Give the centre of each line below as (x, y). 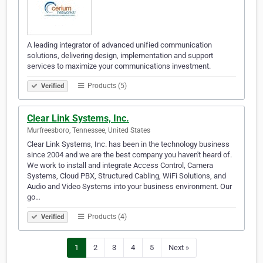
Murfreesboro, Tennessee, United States (89, 131)
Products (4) (106, 217)
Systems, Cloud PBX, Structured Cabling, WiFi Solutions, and (127, 176)
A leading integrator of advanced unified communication (119, 45)
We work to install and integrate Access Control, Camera (120, 166)
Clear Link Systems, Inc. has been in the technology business (128, 144)
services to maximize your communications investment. (119, 66)
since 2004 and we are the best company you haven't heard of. (129, 155)
